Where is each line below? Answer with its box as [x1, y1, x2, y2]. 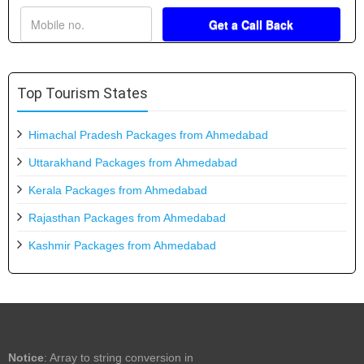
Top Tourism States [17, 84, 148, 102]
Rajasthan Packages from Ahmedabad [28, 210, 226, 224]
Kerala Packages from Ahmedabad [28, 183, 207, 197]
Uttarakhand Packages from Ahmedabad [28, 155, 237, 169]
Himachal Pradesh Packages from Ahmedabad [28, 128, 268, 141]
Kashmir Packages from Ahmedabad [28, 238, 216, 252]
